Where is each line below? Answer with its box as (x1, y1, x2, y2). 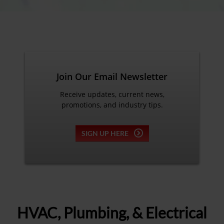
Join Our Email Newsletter (56, 70, 167, 82)
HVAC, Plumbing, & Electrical (17, 203, 207, 221)
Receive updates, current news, (59, 89, 164, 99)
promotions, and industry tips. (61, 99, 163, 109)
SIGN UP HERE (81, 128, 128, 137)
